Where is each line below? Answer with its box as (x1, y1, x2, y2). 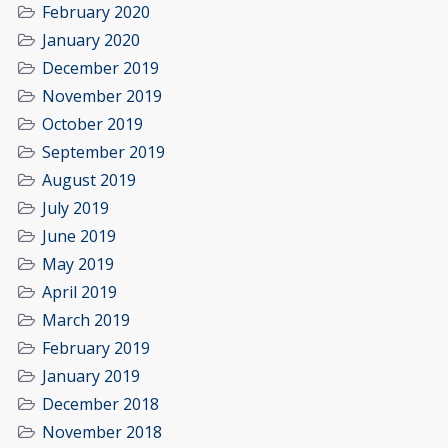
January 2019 (42, 364, 140, 387)
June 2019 (42, 224, 116, 247)
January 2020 (42, 28, 140, 51)
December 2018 (42, 392, 159, 415)
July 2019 (42, 196, 109, 219)
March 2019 (42, 308, 130, 331)
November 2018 (42, 420, 162, 443)
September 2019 (42, 140, 165, 163)
